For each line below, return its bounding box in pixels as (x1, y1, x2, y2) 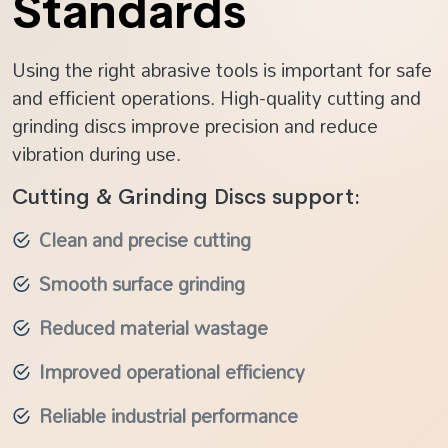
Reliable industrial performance (39, 397, 298, 435)
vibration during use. (12, 135, 181, 173)
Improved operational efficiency (39, 353, 305, 391)
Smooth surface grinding (39, 265, 245, 303)
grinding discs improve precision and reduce (12, 107, 378, 145)
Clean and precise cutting (39, 221, 251, 259)
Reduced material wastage (39, 309, 268, 347)
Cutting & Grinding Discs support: (12, 183, 360, 212)
